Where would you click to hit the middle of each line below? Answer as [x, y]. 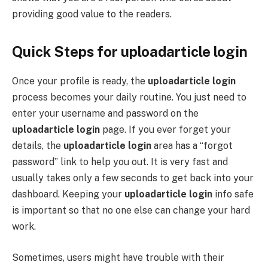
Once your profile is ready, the [80, 81]
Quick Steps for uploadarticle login [130, 52]
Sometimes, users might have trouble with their [118, 257]
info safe [233, 194]
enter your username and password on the [105, 114]
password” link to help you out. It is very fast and [120, 162]
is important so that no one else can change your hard [131, 211]
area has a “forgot [192, 146]
